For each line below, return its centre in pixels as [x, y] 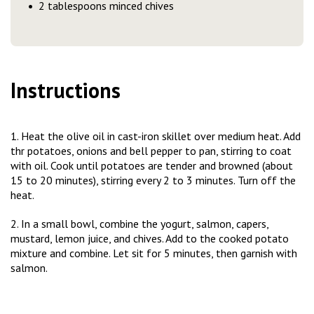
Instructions [66, 90]
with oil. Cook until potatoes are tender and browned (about [152, 166]
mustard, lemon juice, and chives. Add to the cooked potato [150, 239]
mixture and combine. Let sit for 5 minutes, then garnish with [154, 253]
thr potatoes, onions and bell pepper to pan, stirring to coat [151, 151]
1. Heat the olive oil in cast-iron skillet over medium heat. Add [156, 136]
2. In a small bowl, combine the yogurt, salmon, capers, [139, 224]
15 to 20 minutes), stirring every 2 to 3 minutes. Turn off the [153, 180]
